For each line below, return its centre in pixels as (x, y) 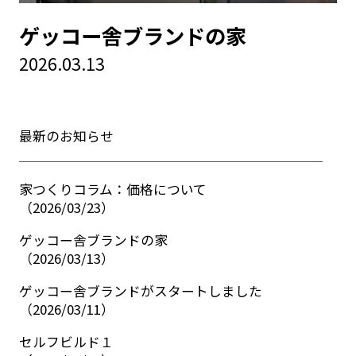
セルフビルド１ (66, 342)
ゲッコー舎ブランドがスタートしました (140, 291)
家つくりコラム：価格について (112, 190)
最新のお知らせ (66, 135)
